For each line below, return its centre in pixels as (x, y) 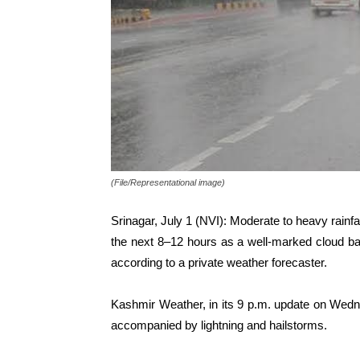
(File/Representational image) (168, 183)
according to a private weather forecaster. (219, 263)
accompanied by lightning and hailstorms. (219, 325)
